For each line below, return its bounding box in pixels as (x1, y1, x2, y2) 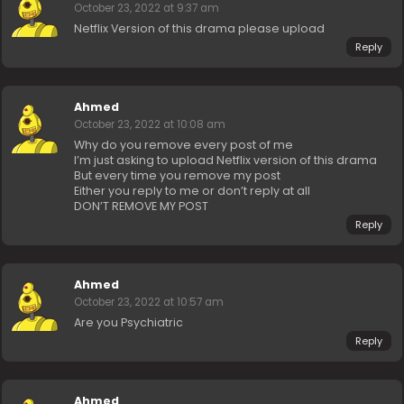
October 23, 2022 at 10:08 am (74, 117, 226, 133)
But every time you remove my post (74, 168, 281, 184)
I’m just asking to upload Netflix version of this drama (74, 152, 378, 169)
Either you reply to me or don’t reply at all (74, 183, 311, 199)
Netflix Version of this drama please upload (74, 21, 326, 37)
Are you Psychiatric (74, 315, 184, 331)
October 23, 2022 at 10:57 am (74, 295, 225, 310)
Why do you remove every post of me (74, 137, 294, 153)
